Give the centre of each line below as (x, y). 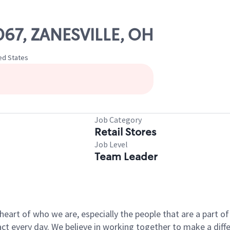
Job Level (111, 144)
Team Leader (126, 157)
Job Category (118, 120)
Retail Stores (125, 132)
